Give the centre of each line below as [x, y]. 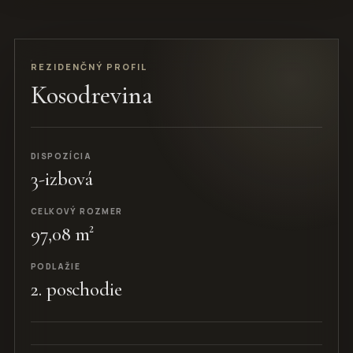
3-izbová [62, 179]
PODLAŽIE [56, 266]
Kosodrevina [92, 95]
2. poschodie [76, 289]
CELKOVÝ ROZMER [77, 211]
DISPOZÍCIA [61, 156]
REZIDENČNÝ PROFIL [89, 67]
